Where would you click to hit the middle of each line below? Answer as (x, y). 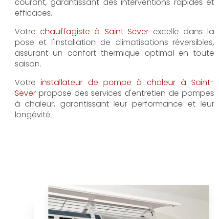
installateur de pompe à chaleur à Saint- (127, 82)
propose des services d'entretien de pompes (125, 93)
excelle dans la (181, 31)
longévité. (33, 114)
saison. (28, 64)
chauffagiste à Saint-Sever (94, 31)
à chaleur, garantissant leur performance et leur (114, 104)
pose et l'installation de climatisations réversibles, (114, 42)
